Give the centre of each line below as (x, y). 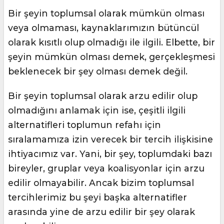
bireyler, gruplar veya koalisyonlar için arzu (106, 168)
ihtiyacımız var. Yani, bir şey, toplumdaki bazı (110, 154)
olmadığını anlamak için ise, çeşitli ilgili (97, 110)
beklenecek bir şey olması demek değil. (98, 71)
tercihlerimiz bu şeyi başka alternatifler (97, 197)
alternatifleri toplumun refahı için (84, 125)
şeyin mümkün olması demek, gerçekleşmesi (111, 57)
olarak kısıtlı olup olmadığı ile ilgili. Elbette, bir (111, 42)
